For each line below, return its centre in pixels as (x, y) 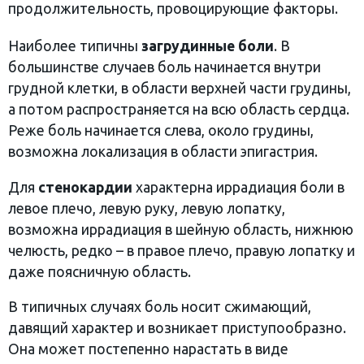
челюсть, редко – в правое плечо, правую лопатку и (182, 250)
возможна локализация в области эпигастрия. (163, 151)
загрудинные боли (208, 45)
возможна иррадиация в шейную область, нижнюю (181, 229)
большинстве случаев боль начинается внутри (165, 67)
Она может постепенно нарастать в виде (148, 349)
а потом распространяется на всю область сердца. (179, 109)
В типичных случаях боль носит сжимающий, (160, 307)
